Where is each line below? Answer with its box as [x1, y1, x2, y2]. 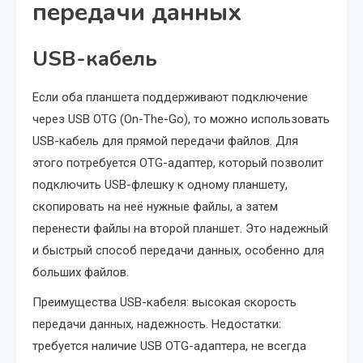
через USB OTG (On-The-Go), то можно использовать [32, 112, 330, 126]
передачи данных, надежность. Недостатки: [32, 317, 281, 331]
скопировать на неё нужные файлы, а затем [32, 199, 278, 214]
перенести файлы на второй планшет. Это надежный [32, 221, 328, 236]
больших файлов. [32, 265, 129, 280]
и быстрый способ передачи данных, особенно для [32, 243, 324, 258]
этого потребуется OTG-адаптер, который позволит [32, 156, 323, 170]
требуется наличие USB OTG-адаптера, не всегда [32, 339, 306, 353]
